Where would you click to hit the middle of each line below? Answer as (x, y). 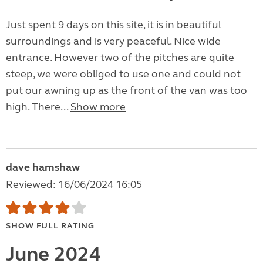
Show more (98, 107)
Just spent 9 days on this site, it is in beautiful (114, 25)
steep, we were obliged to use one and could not (123, 74)
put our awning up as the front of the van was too (127, 91)
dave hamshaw (43, 168)
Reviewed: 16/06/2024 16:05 (74, 185)
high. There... (38, 107)
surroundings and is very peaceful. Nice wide (113, 41)
